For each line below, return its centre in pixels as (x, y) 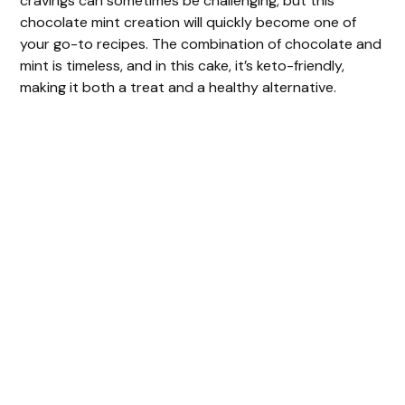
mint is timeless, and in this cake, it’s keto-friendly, (183, 65)
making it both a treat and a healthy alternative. (179, 87)
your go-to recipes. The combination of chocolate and (201, 43)
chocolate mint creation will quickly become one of (188, 22)
